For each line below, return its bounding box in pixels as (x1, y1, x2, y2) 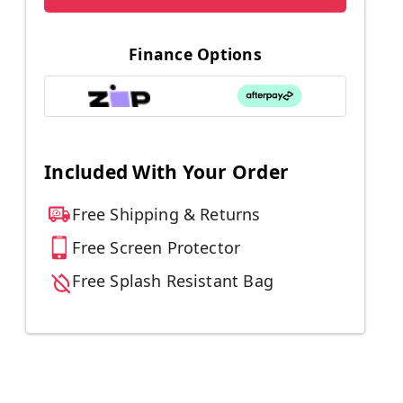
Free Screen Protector (72, 237, 241, 259)
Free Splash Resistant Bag (72, 270, 273, 292)
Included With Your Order (44, 159, 289, 185)
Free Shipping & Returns (72, 203, 261, 226)
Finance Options (129, 42, 262, 65)
